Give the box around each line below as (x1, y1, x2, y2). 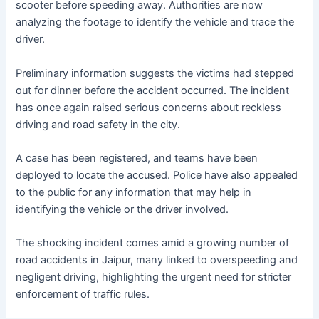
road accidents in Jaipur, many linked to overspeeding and (16, 253, 298, 267)
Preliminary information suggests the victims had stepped (16, 66, 295, 80)
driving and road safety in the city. (16, 117, 181, 131)
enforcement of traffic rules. (16, 288, 150, 301)
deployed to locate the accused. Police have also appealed (16, 168, 298, 182)
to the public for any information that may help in (16, 185, 252, 199)
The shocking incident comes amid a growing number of (16, 236, 290, 250)
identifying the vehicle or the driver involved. (16, 202, 229, 216)
